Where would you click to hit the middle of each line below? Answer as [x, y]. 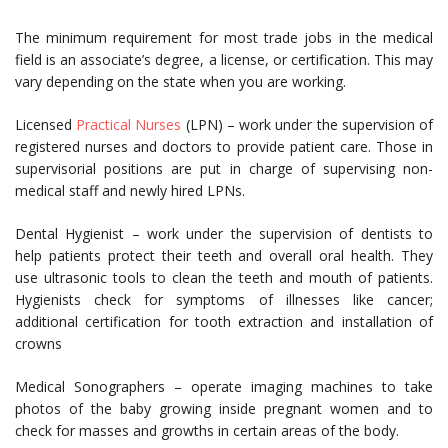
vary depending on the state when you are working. [180, 81]
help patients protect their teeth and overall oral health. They [224, 255]
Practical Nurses [129, 124]
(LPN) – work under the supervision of [307, 124]
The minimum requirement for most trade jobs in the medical [224, 37]
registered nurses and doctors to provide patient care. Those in [224, 146]
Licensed [46, 124]
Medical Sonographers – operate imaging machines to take [224, 386]
